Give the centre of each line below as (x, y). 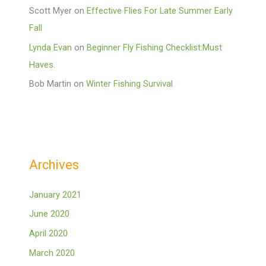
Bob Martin (50, 84)
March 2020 (52, 253)
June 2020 (50, 214)
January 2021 (56, 194)
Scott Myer (51, 11)
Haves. (42, 64)
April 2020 (49, 234)
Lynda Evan (51, 47)
